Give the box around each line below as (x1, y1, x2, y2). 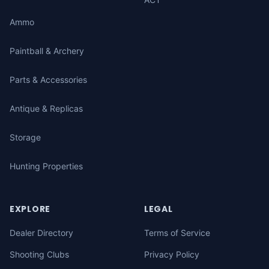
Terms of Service (144, 228, 210, 238)
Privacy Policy (144, 249, 199, 259)
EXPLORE (10, 203, 50, 215)
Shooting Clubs (10, 249, 69, 259)
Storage (10, 132, 41, 142)
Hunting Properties (10, 161, 83, 171)
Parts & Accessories (10, 74, 87, 85)
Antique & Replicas (10, 103, 83, 113)
